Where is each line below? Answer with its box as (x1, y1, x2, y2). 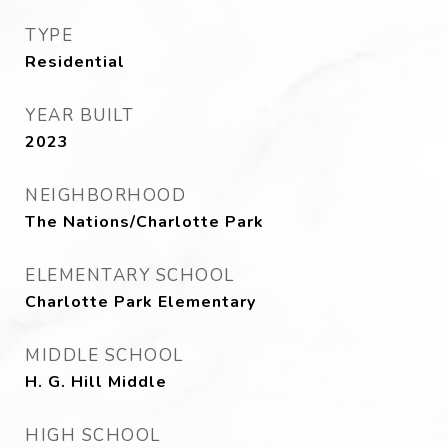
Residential (25, 51, 125, 73)
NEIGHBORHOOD (25, 184, 186, 207)
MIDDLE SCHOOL (25, 344, 184, 367)
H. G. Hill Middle (25, 371, 167, 393)
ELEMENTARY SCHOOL (25, 264, 235, 287)
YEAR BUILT (25, 104, 134, 127)
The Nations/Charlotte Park (25, 211, 264, 233)
